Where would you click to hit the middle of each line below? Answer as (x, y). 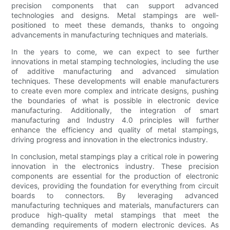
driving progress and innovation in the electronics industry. (110, 140)
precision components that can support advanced (115, 6)
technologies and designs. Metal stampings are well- (115, 15)
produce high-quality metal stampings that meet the (115, 215)
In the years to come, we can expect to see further (115, 52)
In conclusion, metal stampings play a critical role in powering (115, 157)
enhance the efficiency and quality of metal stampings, (115, 130)
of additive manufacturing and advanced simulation (115, 71)
